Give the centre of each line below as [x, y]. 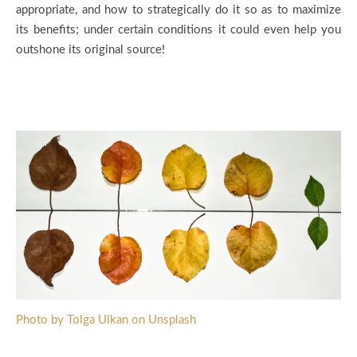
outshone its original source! [90, 50]
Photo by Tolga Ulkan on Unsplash [106, 320]
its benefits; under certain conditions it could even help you [178, 30]
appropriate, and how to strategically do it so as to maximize [178, 10]
